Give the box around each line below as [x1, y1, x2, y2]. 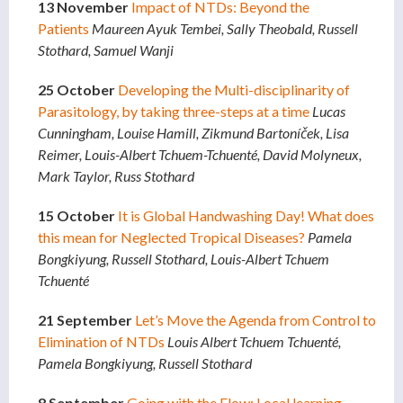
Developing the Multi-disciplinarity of [118, 81, 350, 99]
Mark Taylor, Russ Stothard [38, 167, 194, 185]
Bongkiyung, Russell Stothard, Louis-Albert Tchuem [38, 250, 329, 268]
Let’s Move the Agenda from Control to [135, 311, 376, 329]
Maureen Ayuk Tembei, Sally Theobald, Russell [92, 20, 358, 38]
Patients [38, 20, 89, 38]
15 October [38, 207, 115, 225]
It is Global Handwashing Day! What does [118, 207, 374, 225]
